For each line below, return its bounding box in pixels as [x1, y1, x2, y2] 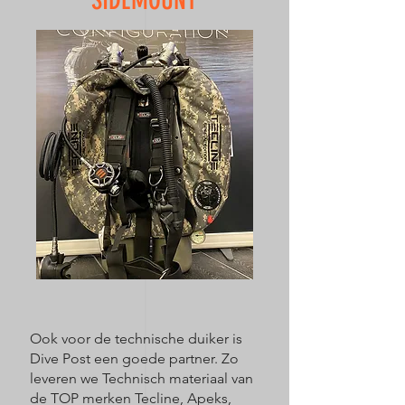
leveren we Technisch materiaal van [30, 370, 253, 387]
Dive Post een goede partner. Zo [30, 350, 239, 367]
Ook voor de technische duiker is [30, 330, 242, 347]
